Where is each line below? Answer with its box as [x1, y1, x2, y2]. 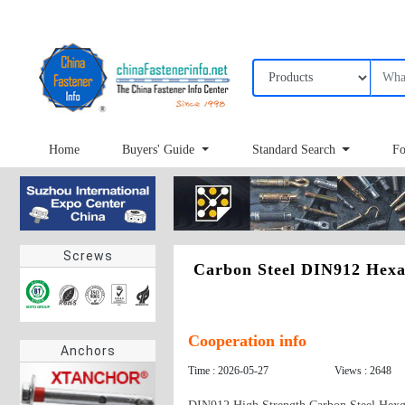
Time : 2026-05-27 [188, 364, 268, 377]
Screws [62, 249, 113, 263]
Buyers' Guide [122, 143, 199, 157]
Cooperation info [188, 332, 306, 350]
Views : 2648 [334, 364, 391, 377]
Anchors [60, 344, 116, 358]
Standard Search [251, 143, 339, 157]
